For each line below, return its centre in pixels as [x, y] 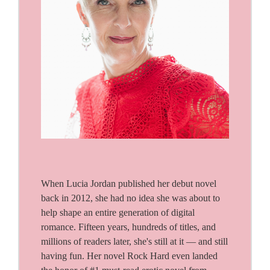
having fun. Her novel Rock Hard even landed [129, 256]
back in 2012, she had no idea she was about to [130, 198]
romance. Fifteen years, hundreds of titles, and [128, 227]
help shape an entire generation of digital [118, 212]
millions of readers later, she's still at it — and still [134, 241]
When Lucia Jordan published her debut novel [129, 184]
